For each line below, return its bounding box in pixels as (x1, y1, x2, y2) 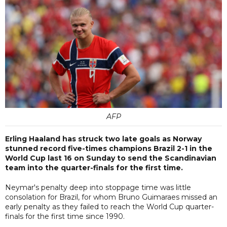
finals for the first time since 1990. (5, 211, 125, 221)
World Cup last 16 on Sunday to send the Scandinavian (5, 153, 216, 163)
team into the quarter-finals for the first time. (5, 163, 183, 172)
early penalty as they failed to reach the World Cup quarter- (5, 202, 214, 211)
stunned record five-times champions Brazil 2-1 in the (5, 143, 212, 153)
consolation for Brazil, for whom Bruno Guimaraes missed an (5, 192, 217, 202)
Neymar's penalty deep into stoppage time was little (5, 182, 191, 192)
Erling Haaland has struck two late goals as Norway (5, 134, 202, 143)
